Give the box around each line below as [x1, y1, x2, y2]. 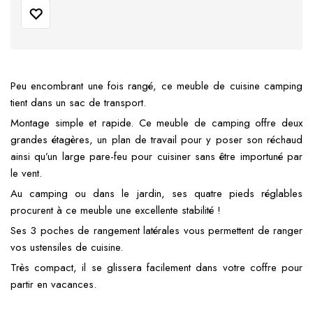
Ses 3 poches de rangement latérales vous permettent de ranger [10, 223, 303, 239]
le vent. [10, 166, 42, 182]
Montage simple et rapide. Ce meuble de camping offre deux [10, 115, 303, 131]
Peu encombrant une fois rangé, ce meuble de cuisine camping [10, 78, 303, 94]
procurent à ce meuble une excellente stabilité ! [10, 203, 221, 219]
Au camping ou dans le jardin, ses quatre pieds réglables [10, 186, 303, 202]
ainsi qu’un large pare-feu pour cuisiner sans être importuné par [10, 149, 303, 165]
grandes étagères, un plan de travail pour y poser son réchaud [10, 132, 303, 148]
